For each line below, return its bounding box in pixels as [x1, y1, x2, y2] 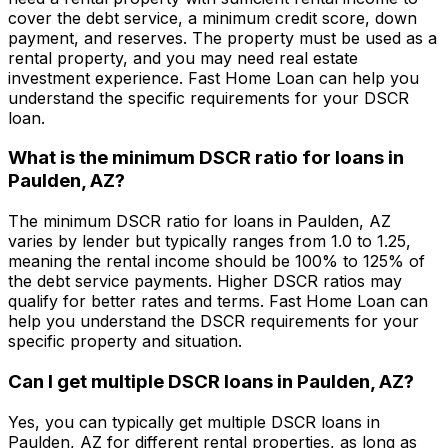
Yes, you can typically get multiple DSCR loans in [8, 411, 380, 432]
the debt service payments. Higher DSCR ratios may [8, 271, 402, 292]
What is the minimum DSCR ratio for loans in [8, 146, 404, 170]
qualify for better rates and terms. [8, 291, 269, 312]
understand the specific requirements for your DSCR [8, 87, 409, 108]
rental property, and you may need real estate [8, 47, 358, 68]
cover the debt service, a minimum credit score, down [8, 7, 417, 28]
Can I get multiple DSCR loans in [8, 369, 297, 393]
